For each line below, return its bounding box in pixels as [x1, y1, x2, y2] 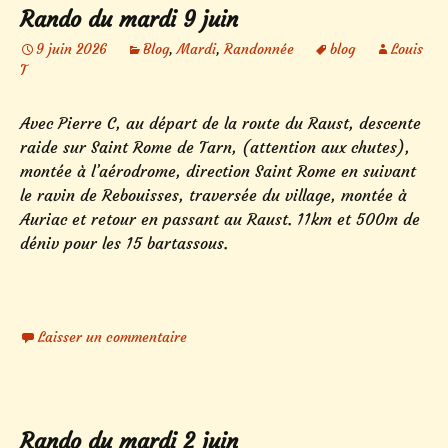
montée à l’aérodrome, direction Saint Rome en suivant [20, 161, 416, 182]
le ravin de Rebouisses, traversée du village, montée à [20, 185, 407, 206]
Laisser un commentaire [38, 328, 187, 347]
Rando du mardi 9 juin [20, 6, 238, 34]
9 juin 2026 [36, 40, 107, 59]
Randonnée [224, 40, 294, 59]
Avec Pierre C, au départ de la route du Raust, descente [20, 113, 421, 134]
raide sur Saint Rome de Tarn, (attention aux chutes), [20, 137, 410, 158]
